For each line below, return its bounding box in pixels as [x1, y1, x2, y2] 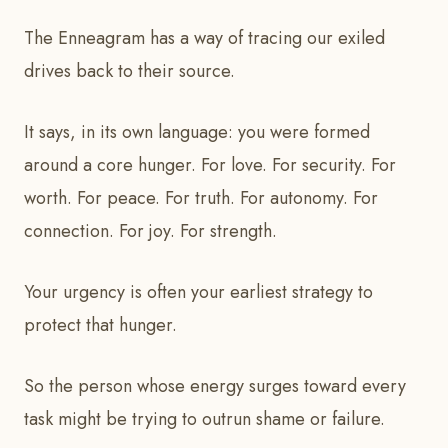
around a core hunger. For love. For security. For [24, 152, 396, 179]
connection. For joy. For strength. [24, 218, 277, 245]
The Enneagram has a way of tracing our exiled [24, 25, 385, 52]
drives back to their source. [24, 58, 235, 85]
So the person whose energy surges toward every [24, 373, 406, 400]
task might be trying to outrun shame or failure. [24, 406, 390, 433]
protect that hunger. [24, 312, 177, 339]
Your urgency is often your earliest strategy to [24, 279, 373, 306]
